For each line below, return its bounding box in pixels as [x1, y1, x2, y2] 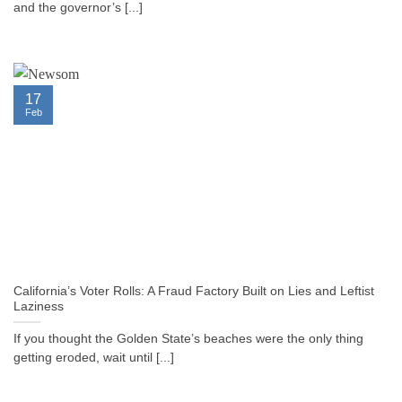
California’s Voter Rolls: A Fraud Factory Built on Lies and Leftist [13, 284, 374, 299]
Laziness [13, 300, 64, 314]
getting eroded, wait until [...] [13, 351, 174, 365]
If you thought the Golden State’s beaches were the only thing [13, 332, 363, 346]
